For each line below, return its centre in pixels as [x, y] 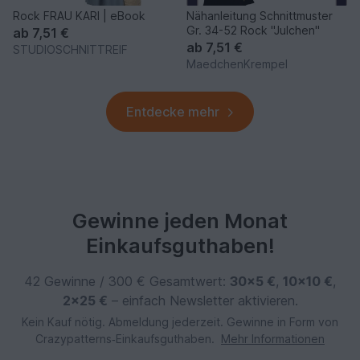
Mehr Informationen [273, 338]
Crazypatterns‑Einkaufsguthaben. [127, 338]
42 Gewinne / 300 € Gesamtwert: [127, 281]
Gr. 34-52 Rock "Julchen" [253, 30]
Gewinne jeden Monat [180, 221]
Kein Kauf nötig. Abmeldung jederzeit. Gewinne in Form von [180, 321]
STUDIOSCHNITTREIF [70, 49]
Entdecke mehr [173, 111]
